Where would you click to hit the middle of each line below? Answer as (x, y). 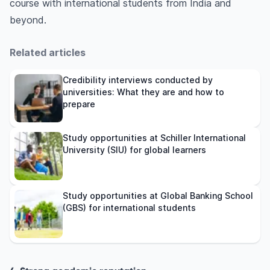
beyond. (28, 20)
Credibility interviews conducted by (138, 80)
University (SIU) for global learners (134, 150)
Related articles (48, 53)
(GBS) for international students (129, 208)
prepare (79, 104)
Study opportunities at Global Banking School (158, 196)
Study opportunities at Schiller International (154, 138)
